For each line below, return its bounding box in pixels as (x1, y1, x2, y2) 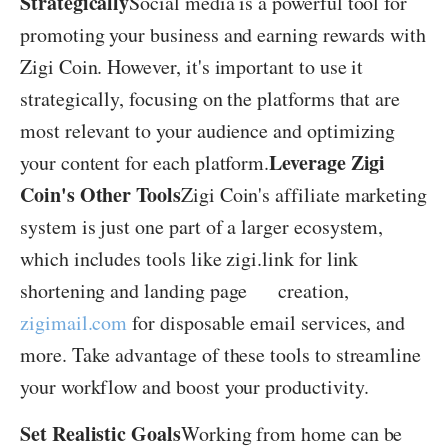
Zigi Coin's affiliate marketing (180, 181, 428, 208)
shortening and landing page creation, (20, 277, 349, 304)
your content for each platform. (20, 149, 270, 176)
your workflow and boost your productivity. (20, 373, 369, 400)
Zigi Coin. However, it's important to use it (20, 53, 364, 80)
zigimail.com (20, 309, 128, 336)
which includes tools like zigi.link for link (20, 245, 359, 272)
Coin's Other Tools (20, 180, 181, 209)
